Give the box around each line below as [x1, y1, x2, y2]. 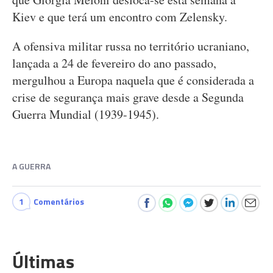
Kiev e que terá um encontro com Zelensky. [12, 9, 227, 25]
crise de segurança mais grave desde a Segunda [12, 89, 244, 105]
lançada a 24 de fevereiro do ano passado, [12, 55, 216, 71]
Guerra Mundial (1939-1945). [12, 106, 159, 122]
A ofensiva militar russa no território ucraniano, [12, 38, 249, 54]
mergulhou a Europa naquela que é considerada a [12, 72, 254, 88]
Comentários [34, 195, 84, 208]
